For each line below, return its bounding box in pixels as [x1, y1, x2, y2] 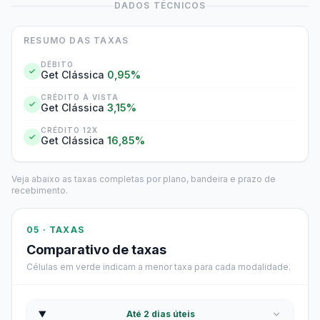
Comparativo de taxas [26, 242, 166, 257]
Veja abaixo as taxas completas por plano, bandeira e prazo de [11, 174, 276, 184]
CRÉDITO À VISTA [41, 93, 119, 101]
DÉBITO [41, 60, 74, 69]
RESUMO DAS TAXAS [24, 35, 129, 46]
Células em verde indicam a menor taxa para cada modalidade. [26, 261, 291, 272]
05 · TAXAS [26, 224, 84, 235]
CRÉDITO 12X [41, 126, 98, 134]
